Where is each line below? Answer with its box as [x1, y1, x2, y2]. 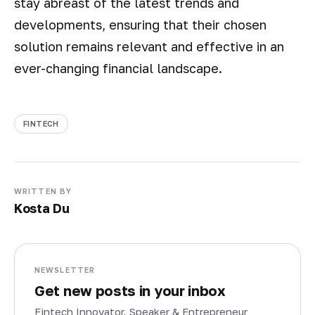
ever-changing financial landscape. [14, 60, 222, 77]
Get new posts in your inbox [34, 281, 226, 299]
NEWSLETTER [34, 264, 95, 274]
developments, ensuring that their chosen [14, 17, 266, 33]
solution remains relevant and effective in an [14, 39, 284, 55]
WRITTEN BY [14, 186, 72, 195]
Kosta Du [14, 200, 70, 217]
